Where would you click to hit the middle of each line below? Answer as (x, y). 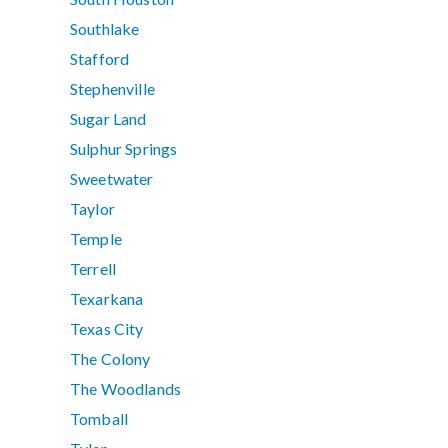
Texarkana (107, 299)
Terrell (93, 269)
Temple (96, 239)
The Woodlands (126, 389)
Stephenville (112, 89)
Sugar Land (108, 119)
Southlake (105, 29)
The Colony (110, 359)
